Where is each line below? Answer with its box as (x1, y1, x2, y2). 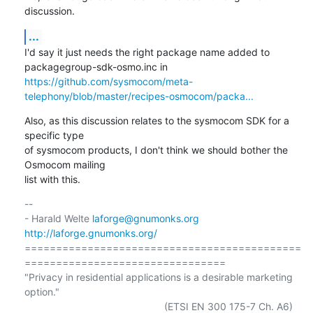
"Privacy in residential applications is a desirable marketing (24, 270, 293, 283)
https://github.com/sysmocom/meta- (24, 75, 193, 87)
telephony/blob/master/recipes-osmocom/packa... (24, 89, 254, 102)
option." (24, 285, 59, 298)
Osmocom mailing (24, 158, 105, 170)
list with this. (24, 173, 80, 185)
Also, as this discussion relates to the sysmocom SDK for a (24, 114, 289, 126)
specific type (24, 129, 84, 141)
